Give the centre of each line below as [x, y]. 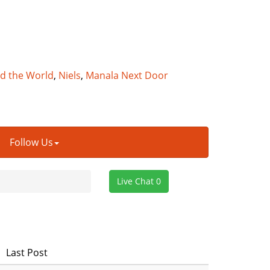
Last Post [27, 253]
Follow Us [31, 142]
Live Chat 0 [139, 181]
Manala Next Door [127, 76]
